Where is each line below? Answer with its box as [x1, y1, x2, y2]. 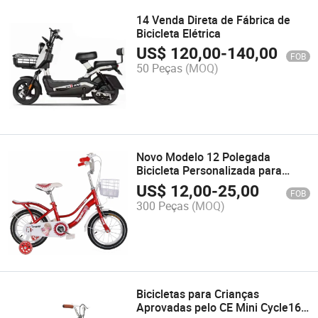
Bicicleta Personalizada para [136, 163, 283, 179]
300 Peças [136, 197, 190, 214]
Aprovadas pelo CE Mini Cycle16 [136, 300, 302, 316]
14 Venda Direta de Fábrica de [136, 12, 291, 28]
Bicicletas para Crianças [136, 286, 260, 302]
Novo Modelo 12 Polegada [136, 149, 271, 165]
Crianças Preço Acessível [136, 176, 266, 192]
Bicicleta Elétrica [136, 26, 221, 42]
